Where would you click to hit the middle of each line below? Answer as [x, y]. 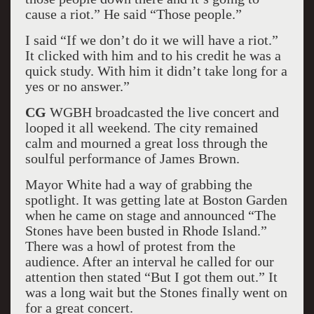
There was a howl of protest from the [130, 246]
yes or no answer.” [77, 86]
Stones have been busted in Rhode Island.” [146, 231]
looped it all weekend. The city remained [141, 128]
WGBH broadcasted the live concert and [162, 112]
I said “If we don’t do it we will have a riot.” [151, 40]
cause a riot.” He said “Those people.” [133, 14]
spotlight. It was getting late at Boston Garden [156, 200]
